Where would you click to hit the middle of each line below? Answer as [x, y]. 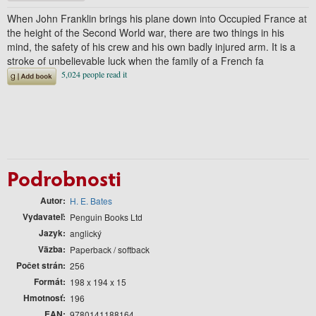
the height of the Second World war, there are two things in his [146, 32]
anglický [86, 233]
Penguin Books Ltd [106, 217]
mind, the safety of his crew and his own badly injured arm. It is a [151, 46]
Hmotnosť [43, 297]
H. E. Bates [91, 200]
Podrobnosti [64, 177]
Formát [48, 281]
